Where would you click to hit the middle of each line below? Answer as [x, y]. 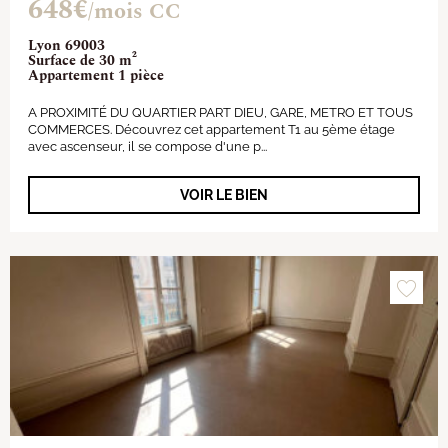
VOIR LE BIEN [224, 195]
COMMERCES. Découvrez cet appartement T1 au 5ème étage [211, 129]
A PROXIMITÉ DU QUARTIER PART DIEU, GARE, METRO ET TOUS [220, 112]
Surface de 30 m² [82, 60]
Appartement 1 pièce [96, 75]
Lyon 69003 [66, 45]
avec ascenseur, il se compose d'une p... [147, 146]
